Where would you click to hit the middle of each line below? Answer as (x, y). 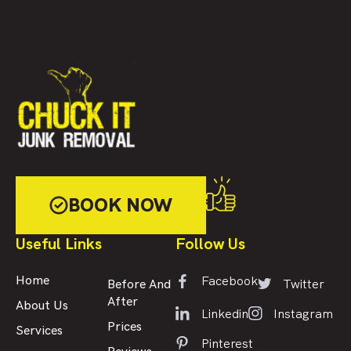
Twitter (304, 284)
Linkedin (224, 313)
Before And (139, 285)
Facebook (229, 281)
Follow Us (210, 244)
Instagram (303, 313)
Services (39, 331)
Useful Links (59, 244)
